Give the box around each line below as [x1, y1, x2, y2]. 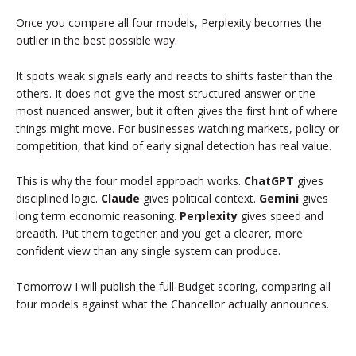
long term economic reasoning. [16, 208, 180, 224]
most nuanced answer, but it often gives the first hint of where [16, 103, 338, 118]
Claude [101, 191, 143, 207]
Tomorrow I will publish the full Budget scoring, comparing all [16, 278, 331, 294]
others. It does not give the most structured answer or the [16, 85, 315, 101]
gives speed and [241, 208, 323, 224]
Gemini [259, 191, 299, 207]
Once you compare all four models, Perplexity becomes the [16, 15, 322, 31]
